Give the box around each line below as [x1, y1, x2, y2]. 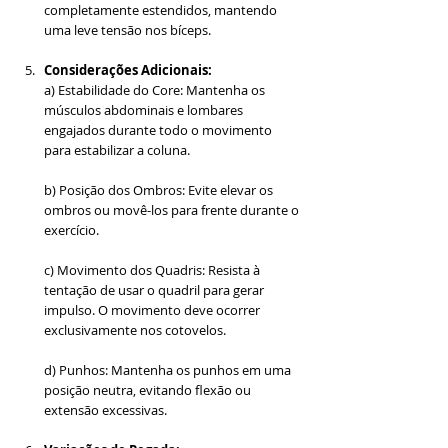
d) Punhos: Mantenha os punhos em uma [44, 361, 294, 380]
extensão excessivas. [44, 401, 167, 420]
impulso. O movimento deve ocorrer [44, 301, 263, 320]
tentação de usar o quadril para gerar [44, 281, 267, 300]
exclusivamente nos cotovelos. [44, 321, 226, 340]
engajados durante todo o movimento [44, 121, 275, 140]
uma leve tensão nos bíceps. [44, 21, 211, 40]
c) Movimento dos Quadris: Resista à [44, 261, 263, 280]
